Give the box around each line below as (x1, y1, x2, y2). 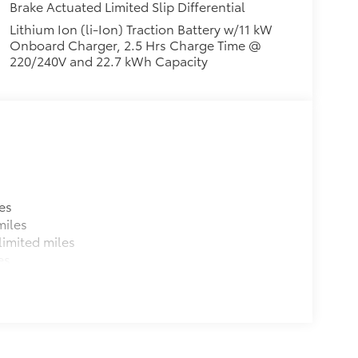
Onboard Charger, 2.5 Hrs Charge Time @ (9, 35, 261, 54)
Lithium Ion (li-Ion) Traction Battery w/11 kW (9, 19, 272, 38)
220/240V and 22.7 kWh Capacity (9, 51, 208, 70)
